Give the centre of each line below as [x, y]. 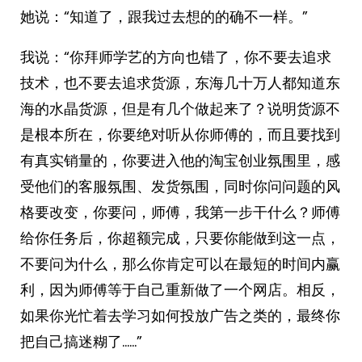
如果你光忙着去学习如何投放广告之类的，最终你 [180, 316]
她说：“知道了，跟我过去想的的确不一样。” [164, 17]
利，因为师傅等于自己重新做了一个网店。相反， [180, 290]
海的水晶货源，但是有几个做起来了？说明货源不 [180, 109]
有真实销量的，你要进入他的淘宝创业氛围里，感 [180, 160]
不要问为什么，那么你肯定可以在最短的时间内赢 [180, 264]
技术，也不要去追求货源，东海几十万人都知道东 [180, 83]
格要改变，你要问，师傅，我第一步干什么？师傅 [180, 212]
